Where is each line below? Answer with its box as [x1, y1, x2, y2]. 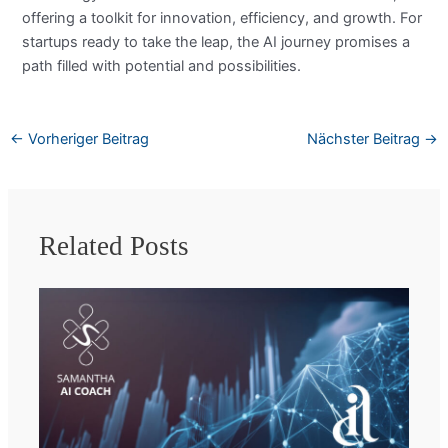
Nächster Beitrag [307, 129, 425, 148]
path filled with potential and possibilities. [22, 56, 302, 75]
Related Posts [39, 231, 190, 262]
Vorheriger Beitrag [23, 129, 149, 148]
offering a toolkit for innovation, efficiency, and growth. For [22, 8, 423, 27]
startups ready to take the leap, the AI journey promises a [22, 32, 411, 51]
